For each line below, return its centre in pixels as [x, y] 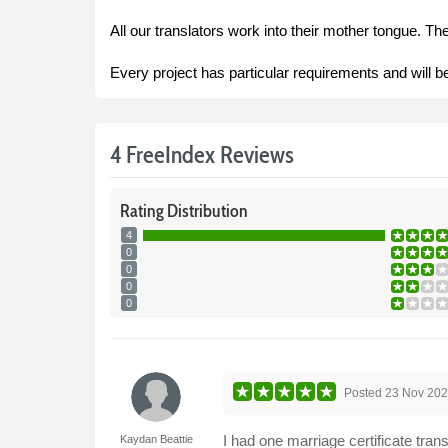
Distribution [205, 211]
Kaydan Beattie [156, 438]
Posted [365, 392]
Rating [141, 211]
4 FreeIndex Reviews [201, 154]
